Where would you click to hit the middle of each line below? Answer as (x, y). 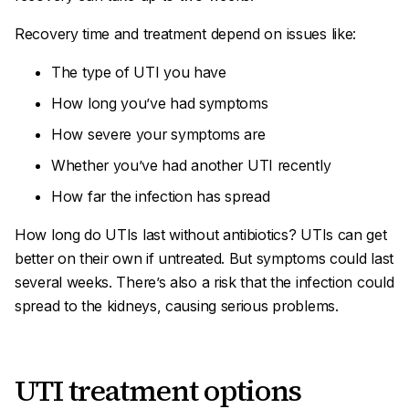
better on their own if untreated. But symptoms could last (204, 258)
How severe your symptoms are (158, 134)
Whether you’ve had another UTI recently (191, 165)
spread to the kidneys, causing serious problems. (177, 306)
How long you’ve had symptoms (160, 103)
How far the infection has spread (161, 196)
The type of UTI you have (139, 72)
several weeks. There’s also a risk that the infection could (204, 282)
